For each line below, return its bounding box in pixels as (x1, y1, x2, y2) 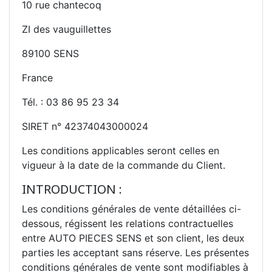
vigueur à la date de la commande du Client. (22, 158, 225, 171)
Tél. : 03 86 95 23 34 (22, 95, 119, 108)
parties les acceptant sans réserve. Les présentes (22, 246, 249, 259)
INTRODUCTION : (22, 180, 122, 197)
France (22, 71, 53, 84)
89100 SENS (22, 47, 79, 59)
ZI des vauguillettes (22, 22, 111, 35)
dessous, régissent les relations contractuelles (22, 217, 233, 229)
